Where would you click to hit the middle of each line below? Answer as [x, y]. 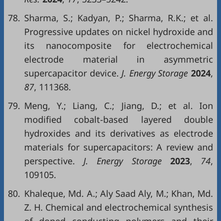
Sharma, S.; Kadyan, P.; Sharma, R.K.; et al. [119, 18]
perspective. [50, 161]
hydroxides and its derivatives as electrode [119, 133]
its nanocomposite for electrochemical [119, 45]
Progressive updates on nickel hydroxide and [119, 32]
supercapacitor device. [72, 73]
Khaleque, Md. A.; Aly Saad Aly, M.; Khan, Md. [119, 193]
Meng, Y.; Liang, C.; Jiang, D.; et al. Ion [119, 106]
